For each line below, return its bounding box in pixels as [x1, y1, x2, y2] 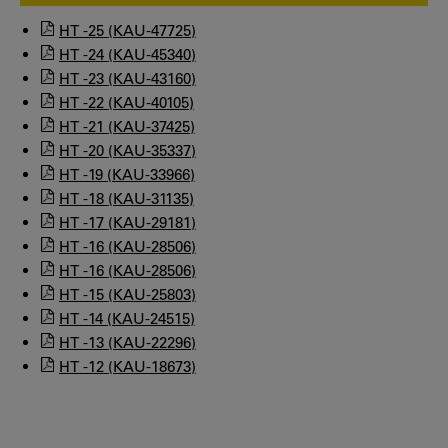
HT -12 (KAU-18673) [59, 356, 196, 376]
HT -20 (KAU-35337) [59, 140, 196, 160]
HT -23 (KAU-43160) [59, 68, 196, 88]
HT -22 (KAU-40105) [59, 92, 194, 112]
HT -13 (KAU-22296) [59, 332, 196, 352]
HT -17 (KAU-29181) [59, 212, 196, 232]
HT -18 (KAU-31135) [59, 188, 194, 208]
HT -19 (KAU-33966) [59, 164, 195, 184]
